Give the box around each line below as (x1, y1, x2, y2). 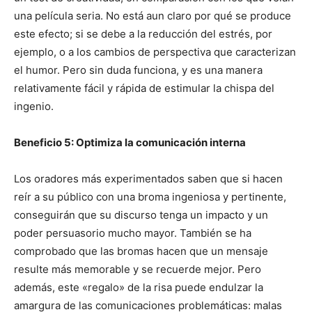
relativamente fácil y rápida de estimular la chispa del (14, 81, 274, 95)
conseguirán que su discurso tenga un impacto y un (14, 208, 268, 221)
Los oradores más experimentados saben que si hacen (14, 171, 283, 185)
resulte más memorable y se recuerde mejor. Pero (14, 262, 261, 276)
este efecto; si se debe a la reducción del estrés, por (14, 26, 272, 40)
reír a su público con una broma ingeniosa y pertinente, (14, 189, 286, 203)
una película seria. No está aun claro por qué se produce (14, 8, 291, 22)
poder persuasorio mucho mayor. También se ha (14, 226, 251, 240)
